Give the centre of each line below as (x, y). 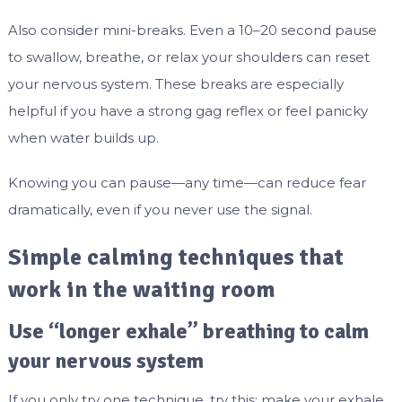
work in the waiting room (141, 290)
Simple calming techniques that (175, 258)
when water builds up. (83, 138)
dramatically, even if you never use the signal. (160, 210)
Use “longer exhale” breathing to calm (188, 332)
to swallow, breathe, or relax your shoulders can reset (188, 57)
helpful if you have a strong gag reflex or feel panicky (188, 111)
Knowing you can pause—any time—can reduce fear (187, 183)
